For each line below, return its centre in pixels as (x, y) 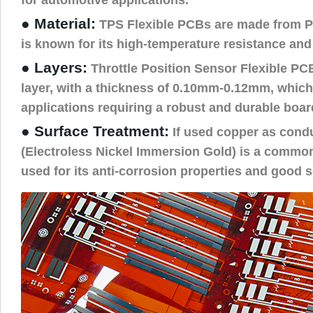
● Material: (58, 23)
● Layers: (54, 67)
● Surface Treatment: (95, 131)
